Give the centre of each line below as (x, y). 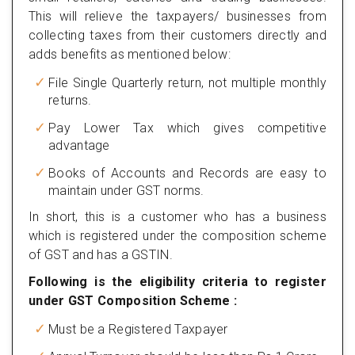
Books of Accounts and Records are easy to (187, 173)
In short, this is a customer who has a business (177, 216)
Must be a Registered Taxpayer (138, 329)
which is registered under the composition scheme (177, 235)
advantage (79, 145)
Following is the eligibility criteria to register (177, 281)
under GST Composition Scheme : (133, 300)
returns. (70, 100)
